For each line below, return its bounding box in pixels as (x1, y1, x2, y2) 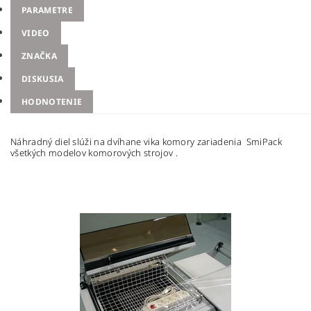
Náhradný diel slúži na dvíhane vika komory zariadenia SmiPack (10, 135, 282, 149)
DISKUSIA (22, 73, 64, 85)
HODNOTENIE (22, 96, 83, 108)
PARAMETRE (22, 4, 73, 17)
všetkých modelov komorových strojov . (10, 146, 178, 160)
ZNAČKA (22, 50, 57, 62)
